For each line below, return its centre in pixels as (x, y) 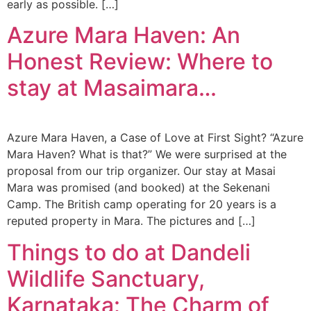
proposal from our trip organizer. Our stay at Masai (141, 171)
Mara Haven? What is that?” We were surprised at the (147, 154)
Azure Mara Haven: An (124, 35)
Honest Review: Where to (140, 62)
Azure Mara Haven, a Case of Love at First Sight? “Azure (155, 138)
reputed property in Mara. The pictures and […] (131, 221)
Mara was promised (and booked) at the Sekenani (138, 188)
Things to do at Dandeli (129, 252)
